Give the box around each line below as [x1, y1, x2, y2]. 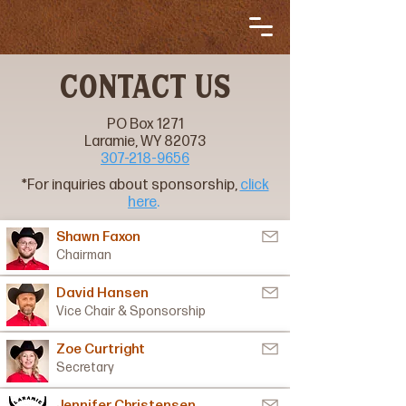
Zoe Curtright [56, 341, 145, 358]
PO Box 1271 [106, 116, 184, 133]
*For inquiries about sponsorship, [21, 177, 240, 194]
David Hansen [56, 285, 149, 302]
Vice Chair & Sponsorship [56, 304, 206, 319]
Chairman [56, 247, 111, 263]
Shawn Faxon [56, 228, 140, 246]
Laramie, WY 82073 [84, 133, 206, 150]
